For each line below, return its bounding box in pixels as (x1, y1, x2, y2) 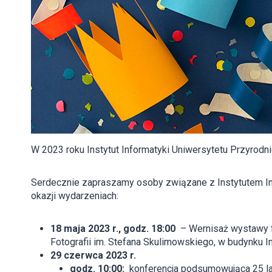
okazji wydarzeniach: (31, 190, 118, 202)
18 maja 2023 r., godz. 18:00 (50, 223, 175, 234)
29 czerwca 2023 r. (50, 250, 138, 261)
